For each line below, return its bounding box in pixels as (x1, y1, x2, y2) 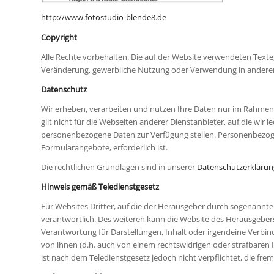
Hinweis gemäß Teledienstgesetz (41, 180, 159, 192)
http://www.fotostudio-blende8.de (41, 12, 166, 23)
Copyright (41, 31, 77, 43)
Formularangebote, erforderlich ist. (41, 141, 168, 153)
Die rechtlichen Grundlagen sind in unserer (41, 161, 197, 172)
